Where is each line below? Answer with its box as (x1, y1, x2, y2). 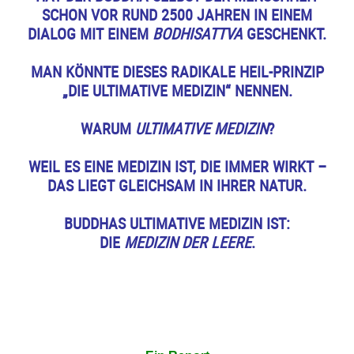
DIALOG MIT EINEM (28, 22, 153, 44)
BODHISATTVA (153, 22, 243, 44)
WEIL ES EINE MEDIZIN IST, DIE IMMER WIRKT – (28, 155, 326, 177)
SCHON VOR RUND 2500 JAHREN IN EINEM (42, 3, 312, 25)
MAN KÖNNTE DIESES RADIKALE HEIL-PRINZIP (30, 60, 324, 82)
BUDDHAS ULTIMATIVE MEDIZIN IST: (64, 212, 290, 234)
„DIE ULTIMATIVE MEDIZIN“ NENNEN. (62, 79, 292, 101)
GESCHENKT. (243, 22, 326, 44)
